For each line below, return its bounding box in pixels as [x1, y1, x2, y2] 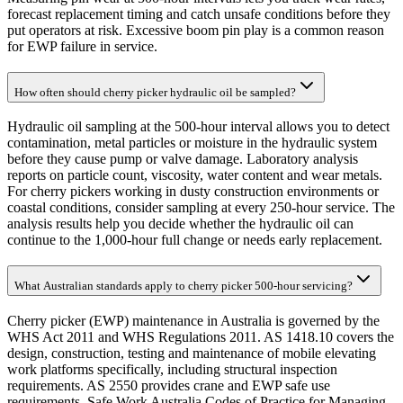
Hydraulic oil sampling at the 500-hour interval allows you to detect [7, 119, 390, 135]
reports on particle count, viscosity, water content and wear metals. [7, 167, 382, 184]
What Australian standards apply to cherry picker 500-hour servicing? [14, 279, 353, 293]
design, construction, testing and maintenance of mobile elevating [7, 345, 376, 361]
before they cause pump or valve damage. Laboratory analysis [7, 151, 358, 167]
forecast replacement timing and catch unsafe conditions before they [7, 5, 390, 22]
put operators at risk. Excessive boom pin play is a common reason [7, 22, 384, 38]
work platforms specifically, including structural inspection [7, 361, 337, 377]
